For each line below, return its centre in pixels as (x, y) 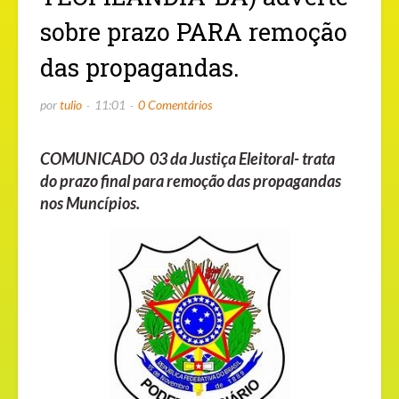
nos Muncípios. (90, 204)
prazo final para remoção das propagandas (199, 181)
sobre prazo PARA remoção (194, 32)
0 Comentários (175, 105)
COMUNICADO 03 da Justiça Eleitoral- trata (187, 159)
